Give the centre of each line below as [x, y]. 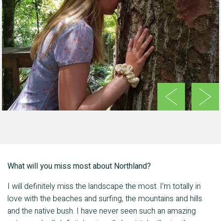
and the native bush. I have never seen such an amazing [102, 211]
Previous [178, 113]
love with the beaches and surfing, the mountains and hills [105, 199]
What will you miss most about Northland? [79, 166]
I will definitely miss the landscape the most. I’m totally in [104, 187]
